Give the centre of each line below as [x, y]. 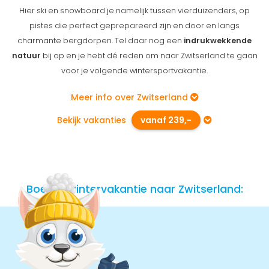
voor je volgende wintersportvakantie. [134, 71]
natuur [26, 56]
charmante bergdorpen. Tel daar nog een [101, 41]
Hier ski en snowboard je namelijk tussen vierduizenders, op [134, 11]
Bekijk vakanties [93, 120]
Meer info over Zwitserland [130, 97]
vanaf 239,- [166, 120]
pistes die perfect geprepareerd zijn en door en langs [134, 26]
